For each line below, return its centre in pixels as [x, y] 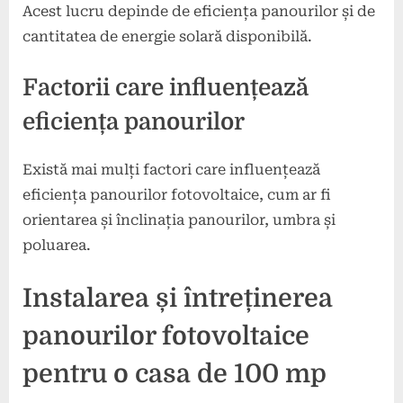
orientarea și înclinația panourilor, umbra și [179, 220]
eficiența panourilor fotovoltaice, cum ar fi [177, 195]
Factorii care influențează [166, 87]
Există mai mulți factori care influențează [171, 170]
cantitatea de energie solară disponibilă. [167, 36]
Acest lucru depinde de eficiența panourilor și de [199, 11]
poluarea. [57, 246]
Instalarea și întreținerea [178, 299]
